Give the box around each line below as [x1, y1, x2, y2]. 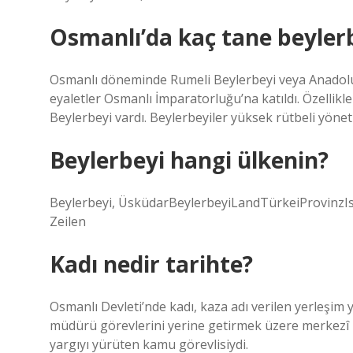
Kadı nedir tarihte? [50, 249, 253, 279]
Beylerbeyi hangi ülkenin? [50, 145, 329, 175]
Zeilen [50, 213, 86, 230]
